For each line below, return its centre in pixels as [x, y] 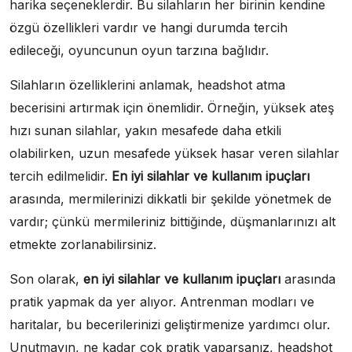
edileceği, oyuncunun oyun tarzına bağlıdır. [139, 51]
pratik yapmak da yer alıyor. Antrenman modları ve [162, 302]
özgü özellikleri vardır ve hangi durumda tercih [148, 28]
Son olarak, [46, 279]
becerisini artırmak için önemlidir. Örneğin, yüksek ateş [172, 108]
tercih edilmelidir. [60, 176]
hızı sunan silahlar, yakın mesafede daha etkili [145, 131]
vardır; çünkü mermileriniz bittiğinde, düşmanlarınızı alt [172, 222]
